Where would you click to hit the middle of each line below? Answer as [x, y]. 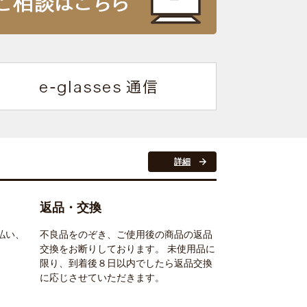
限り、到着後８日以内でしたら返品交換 [126, 264]
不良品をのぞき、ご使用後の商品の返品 [126, 235]
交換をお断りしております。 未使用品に [127, 249]
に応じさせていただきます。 [102, 278]
